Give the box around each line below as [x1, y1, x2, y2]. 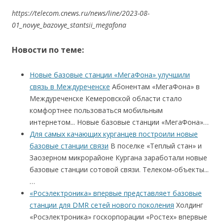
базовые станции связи [30, 141, 109, 150]
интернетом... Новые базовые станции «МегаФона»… [30, 117, 209, 127]
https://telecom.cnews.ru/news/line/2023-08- [12, 8, 149, 18]
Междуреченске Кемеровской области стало [30, 94, 182, 103]
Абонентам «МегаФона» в [110, 82, 200, 91]
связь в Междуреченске [30, 82, 110, 91]
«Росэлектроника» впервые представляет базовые [30, 188, 202, 198]
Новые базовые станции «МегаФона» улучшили [30, 70, 190, 79]
